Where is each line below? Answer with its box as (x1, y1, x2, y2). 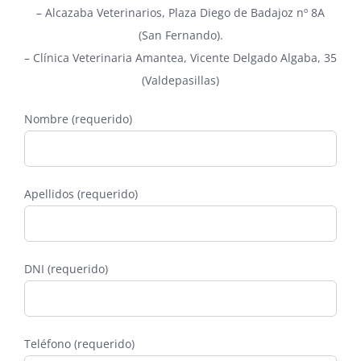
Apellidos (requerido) (24, 186, 138, 202)
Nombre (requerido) (24, 111, 132, 127)
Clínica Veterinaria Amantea (33, 50, 184, 66)
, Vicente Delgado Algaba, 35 (184, 50, 337, 66)
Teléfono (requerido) (24, 336, 135, 352)
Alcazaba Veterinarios (45, 5, 162, 21)
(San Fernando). (138, 27, 223, 44)
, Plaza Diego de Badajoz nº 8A (162, 5, 325, 21)
